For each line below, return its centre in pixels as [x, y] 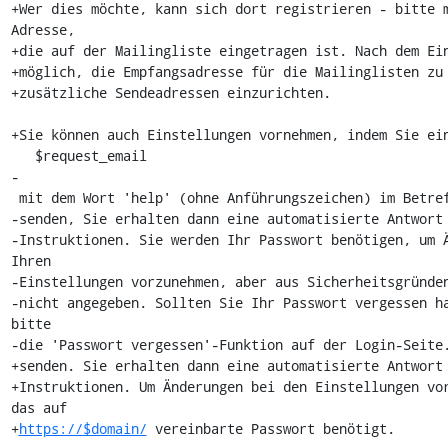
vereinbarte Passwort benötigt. [270, 428]
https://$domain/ [82, 428]
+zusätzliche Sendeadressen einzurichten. [170, 92]
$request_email [22, 155]
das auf [38, 407]
